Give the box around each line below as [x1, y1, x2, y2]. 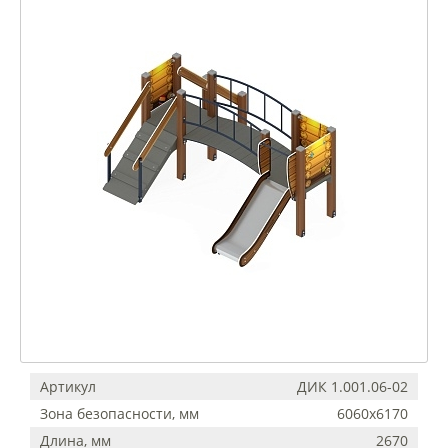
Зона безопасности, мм [40, 404, 199, 423]
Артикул [40, 377, 96, 396]
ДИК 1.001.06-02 [297, 377, 408, 396]
